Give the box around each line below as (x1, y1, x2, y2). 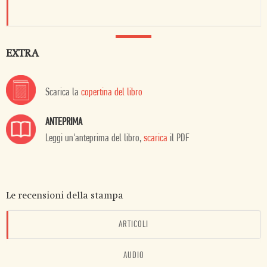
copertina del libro (81, 86, 142, 98)
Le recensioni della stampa (6, 190, 123, 201)
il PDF (167, 132, 190, 144)
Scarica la (45, 86, 81, 98)
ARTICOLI (119, 219, 148, 229)
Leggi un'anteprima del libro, (45, 132, 144, 144)
